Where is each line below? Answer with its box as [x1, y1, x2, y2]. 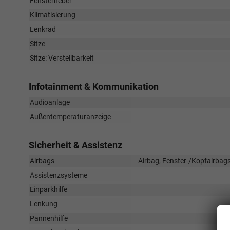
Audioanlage [30, 98, 70, 106]
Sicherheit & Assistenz [29, 140, 122, 150]
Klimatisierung [30, 11, 75, 19]
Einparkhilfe [30, 185, 67, 194]
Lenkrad [30, 25, 56, 33]
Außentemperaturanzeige [30, 112, 111, 121]
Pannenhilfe [30, 214, 68, 222]
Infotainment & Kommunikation [29, 81, 159, 92]
